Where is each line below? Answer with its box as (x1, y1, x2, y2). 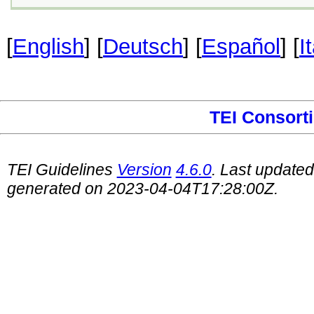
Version (116, 160, 172, 179)
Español (202, 34, 280, 59)
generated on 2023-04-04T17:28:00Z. (6, 179, 278, 198)
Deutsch (103, 34, 183, 59)
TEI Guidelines (6, 160, 117, 179)
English (13, 34, 84, 59)
